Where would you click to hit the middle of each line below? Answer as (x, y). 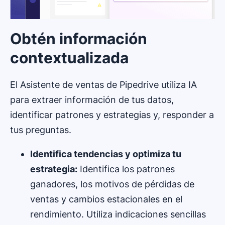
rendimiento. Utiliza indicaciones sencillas (118, 214)
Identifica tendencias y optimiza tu (106, 154)
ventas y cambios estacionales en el (106, 199)
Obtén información (79, 38)
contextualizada (69, 58)
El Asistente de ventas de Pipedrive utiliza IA (103, 84)
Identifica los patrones (126, 169)
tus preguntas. (41, 130)
